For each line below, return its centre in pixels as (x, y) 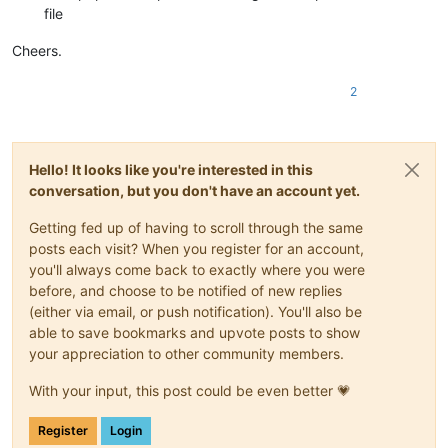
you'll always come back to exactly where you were (197, 269)
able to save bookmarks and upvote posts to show (194, 332)
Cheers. (37, 50)
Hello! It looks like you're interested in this (171, 169)
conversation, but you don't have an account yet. (194, 190)
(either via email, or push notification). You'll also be (195, 311)
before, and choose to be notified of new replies (185, 290)
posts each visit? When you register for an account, (196, 248)
